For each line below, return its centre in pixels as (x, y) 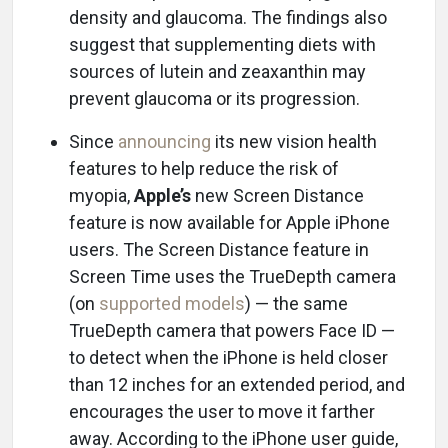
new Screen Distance (277, 195)
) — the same (296, 303)
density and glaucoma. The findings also (228, 17)
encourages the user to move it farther (222, 411)
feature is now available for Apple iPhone (229, 222)
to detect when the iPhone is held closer (228, 357)
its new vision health (294, 141)
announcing (164, 141)
